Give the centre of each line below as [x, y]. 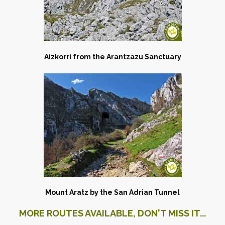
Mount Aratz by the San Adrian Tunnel [113, 192]
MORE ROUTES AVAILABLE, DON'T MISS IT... [113, 213]
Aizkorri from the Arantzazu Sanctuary [113, 57]
